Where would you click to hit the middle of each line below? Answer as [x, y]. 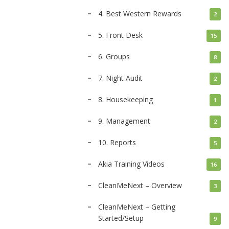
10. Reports [117, 142]
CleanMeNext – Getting [137, 207]
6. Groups [114, 56]
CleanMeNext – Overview [140, 185]
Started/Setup [121, 218]
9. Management [124, 121]
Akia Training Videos [131, 164]
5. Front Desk [120, 35]
